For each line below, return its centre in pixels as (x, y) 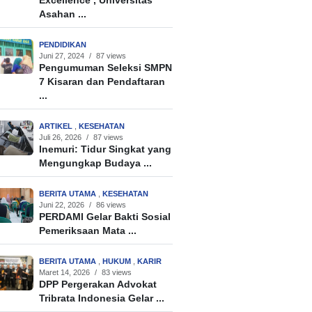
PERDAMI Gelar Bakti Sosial (105, 217)
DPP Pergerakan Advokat (98, 285)
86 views (111, 205)
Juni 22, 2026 (62, 205)
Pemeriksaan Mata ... (88, 231)
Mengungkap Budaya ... (96, 164)
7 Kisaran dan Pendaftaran (102, 82)
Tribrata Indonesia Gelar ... (102, 299)
